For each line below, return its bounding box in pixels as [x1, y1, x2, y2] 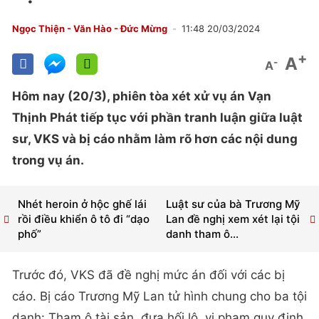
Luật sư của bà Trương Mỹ [165, 197, 300, 211]
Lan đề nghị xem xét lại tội [165, 212, 300, 226]
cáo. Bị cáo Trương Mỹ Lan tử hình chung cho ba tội [12, 289, 307, 304]
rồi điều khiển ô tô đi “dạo [18, 212, 150, 226]
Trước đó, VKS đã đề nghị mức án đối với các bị [12, 268, 285, 283]
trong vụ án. [12, 153, 84, 167]
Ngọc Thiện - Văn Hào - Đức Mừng [12, 23, 167, 34]
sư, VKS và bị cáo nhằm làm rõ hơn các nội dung [12, 132, 298, 146]
